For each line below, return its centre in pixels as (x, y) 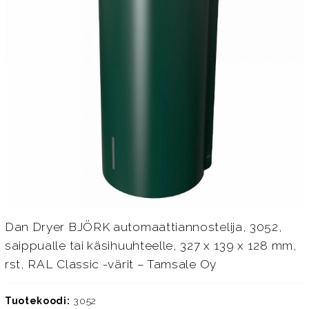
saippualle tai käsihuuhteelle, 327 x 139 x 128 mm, (151, 245)
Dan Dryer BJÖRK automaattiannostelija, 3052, (143, 227)
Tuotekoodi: (37, 301)
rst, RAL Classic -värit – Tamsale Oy (110, 264)
